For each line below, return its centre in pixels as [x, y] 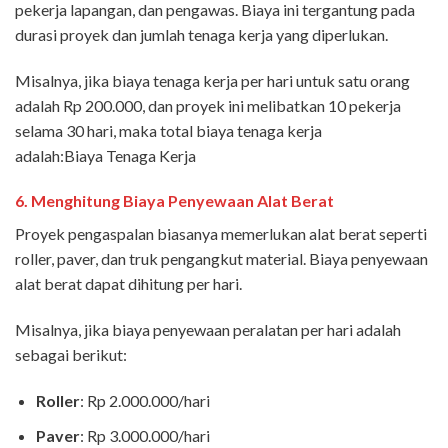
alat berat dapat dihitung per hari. [128, 284]
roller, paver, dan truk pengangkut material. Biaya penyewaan [221, 259]
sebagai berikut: [71, 355]
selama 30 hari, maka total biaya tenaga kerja [168, 130]
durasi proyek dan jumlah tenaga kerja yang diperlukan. [201, 34]
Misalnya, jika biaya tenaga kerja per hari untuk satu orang [212, 80]
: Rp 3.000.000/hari [144, 435]
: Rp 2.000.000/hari [144, 400]
